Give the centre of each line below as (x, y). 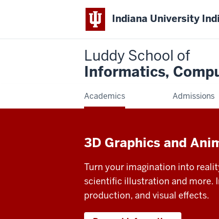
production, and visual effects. (147, 195)
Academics (105, 96)
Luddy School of (137, 55)
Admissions (194, 96)
